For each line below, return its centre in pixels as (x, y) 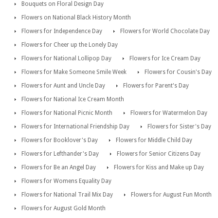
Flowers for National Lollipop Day (66, 59)
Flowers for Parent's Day (156, 86)
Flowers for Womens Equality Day (66, 181)
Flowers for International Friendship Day (75, 127)
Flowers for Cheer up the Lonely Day (70, 45)
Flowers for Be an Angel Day (59, 168)
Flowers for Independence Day (62, 31)
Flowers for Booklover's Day (60, 140)
